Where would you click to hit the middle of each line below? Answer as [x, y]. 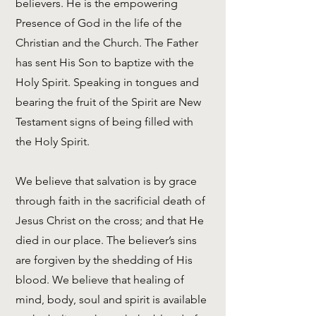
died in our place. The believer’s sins [106, 240]
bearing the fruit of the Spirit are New [108, 102]
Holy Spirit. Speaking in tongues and [107, 82]
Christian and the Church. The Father [107, 43]
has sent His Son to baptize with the [105, 62]
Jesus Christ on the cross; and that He [110, 220]
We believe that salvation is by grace [106, 181]
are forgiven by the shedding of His [104, 260]
